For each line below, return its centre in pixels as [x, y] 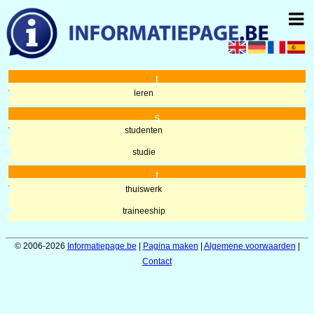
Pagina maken [170, 246]
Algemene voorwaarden [250, 246]
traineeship [144, 211]
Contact [157, 261]
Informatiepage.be [102, 246]
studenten [144, 131]
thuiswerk [144, 189]
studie [144, 152]
